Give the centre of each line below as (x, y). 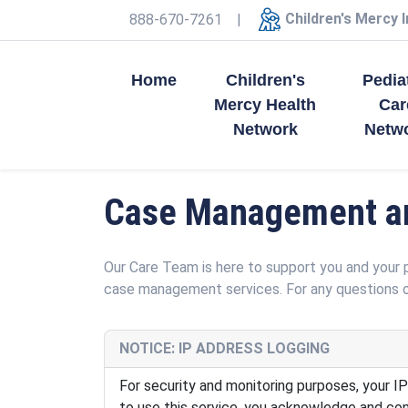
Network (265, 129)
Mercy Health (265, 105)
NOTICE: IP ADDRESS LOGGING (224, 348)
